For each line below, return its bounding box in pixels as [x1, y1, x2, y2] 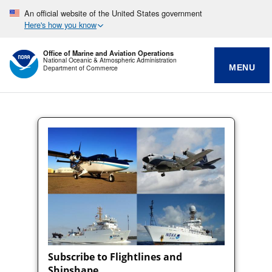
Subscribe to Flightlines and [47, 250, 182, 264]
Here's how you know [24, 19, 97, 30]
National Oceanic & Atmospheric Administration [43, 55, 177, 65]
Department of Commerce [43, 63, 118, 72]
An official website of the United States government [24, 7, 202, 19]
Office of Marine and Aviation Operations [43, 48, 174, 58]
